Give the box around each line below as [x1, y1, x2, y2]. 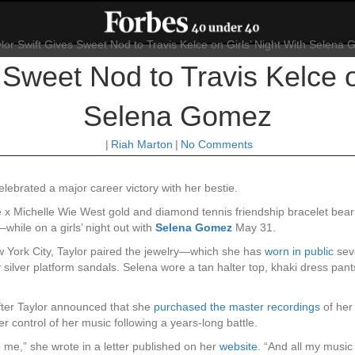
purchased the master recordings [154, 300, 320, 314]
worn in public [265, 245, 334, 258]
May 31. [232, 221, 276, 235]
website [219, 340, 258, 353]
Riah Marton [110, 138, 173, 151]
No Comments [180, 138, 253, 151]
